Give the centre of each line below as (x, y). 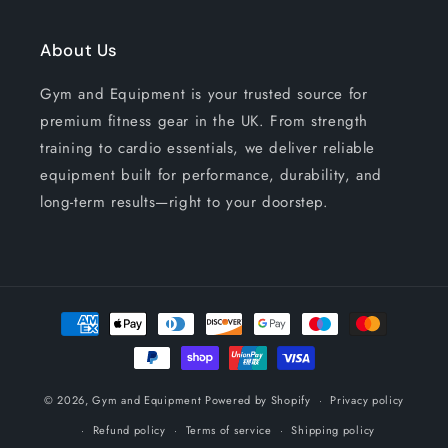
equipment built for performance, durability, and (211, 175)
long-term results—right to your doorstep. (184, 202)
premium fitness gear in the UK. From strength (204, 121)
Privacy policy (367, 400)
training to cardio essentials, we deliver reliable (208, 148)
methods (64, 341)
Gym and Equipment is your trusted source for (204, 94)
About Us (79, 50)
